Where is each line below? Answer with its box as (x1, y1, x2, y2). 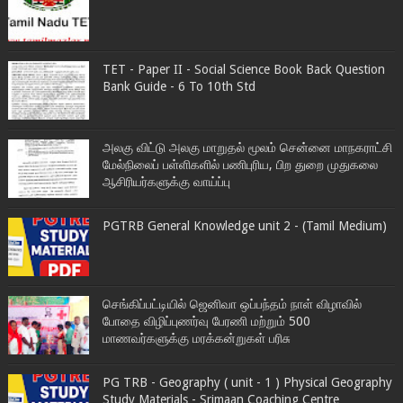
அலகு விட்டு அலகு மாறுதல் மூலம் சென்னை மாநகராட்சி (102, 139, 392, 155)
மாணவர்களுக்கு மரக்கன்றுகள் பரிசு (102, 330, 291, 345)
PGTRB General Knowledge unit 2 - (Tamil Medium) (102, 218, 387, 233)
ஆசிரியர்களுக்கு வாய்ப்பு (102, 174, 230, 189)
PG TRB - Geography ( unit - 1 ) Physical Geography (102, 374, 392, 390)
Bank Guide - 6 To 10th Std (102, 78, 255, 94)
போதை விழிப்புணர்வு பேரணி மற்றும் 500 (102, 313, 310, 328)
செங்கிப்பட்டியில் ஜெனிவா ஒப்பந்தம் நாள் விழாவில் (102, 296, 362, 311)
